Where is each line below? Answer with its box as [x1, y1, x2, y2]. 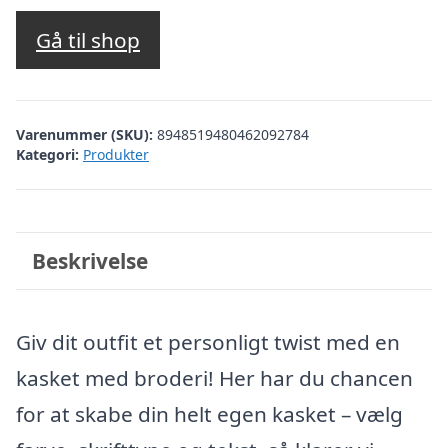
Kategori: [16, 144, 79, 164]
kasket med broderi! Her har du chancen [16, 364, 413, 392]
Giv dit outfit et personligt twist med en [16, 328, 400, 356]
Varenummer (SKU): [16, 124, 157, 144]
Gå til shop [36, 26, 140, 55]
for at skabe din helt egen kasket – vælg [16, 400, 403, 428]
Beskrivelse [31, 246, 148, 275]
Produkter [83, 144, 149, 164]
